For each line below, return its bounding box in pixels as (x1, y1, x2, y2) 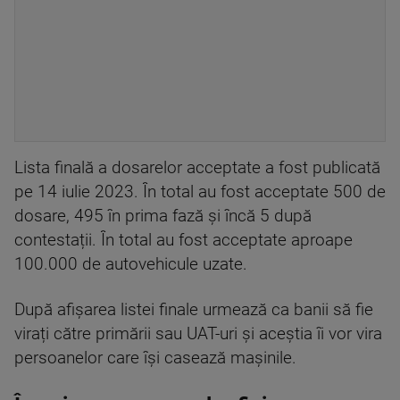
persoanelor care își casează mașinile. (14, 348, 301, 368)
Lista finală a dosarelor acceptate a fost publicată (14, 158, 380, 178)
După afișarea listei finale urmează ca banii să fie (14, 300, 373, 320)
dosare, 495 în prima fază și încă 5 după (14, 206, 312, 226)
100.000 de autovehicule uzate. (14, 254, 247, 274)
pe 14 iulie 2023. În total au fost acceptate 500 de (14, 182, 386, 202)
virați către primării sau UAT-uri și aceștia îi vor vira (14, 324, 382, 344)
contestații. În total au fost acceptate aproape (14, 230, 353, 250)
